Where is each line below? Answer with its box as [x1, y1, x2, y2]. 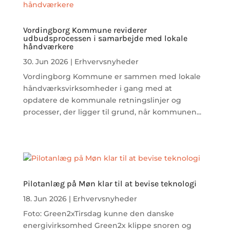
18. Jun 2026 [23, 194, 67, 204]
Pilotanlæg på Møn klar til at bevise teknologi [23, 179, 197, 189]
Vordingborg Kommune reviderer [23, 25, 147, 35]
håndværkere [23, 42, 73, 52]
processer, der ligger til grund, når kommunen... [23, 107, 201, 117]
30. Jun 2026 [23, 57, 68, 67]
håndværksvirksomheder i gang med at [23, 84, 172, 93]
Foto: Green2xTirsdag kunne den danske [23, 209, 174, 219]
